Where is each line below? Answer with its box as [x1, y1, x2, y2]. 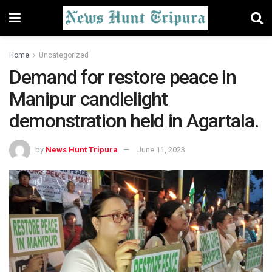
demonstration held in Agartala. [9, 109, 259, 132]
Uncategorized [39, 51, 89, 59]
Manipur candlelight [9, 87, 168, 110]
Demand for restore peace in [9, 66, 236, 89]
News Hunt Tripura [46, 144, 118, 154]
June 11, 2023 [137, 144, 185, 154]
